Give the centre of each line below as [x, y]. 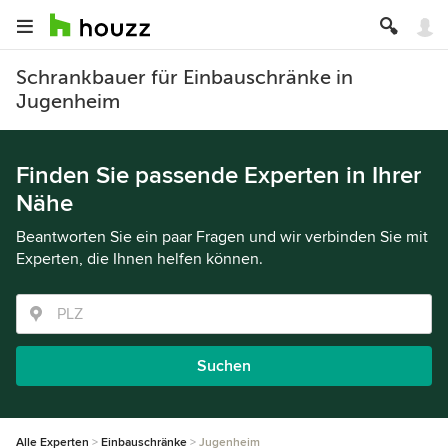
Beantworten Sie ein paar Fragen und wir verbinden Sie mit [222, 237]
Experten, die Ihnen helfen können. [139, 259]
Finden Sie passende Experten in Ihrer [218, 175]
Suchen [224, 366]
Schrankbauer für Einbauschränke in [184, 77]
